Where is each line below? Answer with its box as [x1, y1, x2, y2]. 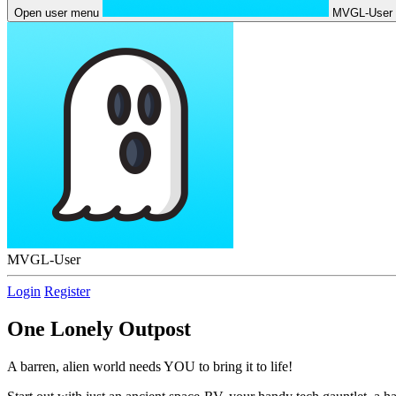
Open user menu [14, 6, 99, 19]
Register [44, 284, 90, 299]
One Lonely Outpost [7, 316, 191, 340]
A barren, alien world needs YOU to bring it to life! [7, 358, 293, 374]
